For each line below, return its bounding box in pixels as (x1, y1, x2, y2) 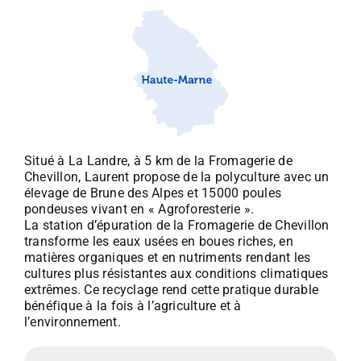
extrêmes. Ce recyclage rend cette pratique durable (23, 281, 318, 297)
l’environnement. (23, 313, 121, 330)
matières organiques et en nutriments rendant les (23, 249, 311, 265)
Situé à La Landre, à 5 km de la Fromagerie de (23, 152, 293, 168)
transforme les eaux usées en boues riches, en (23, 233, 293, 249)
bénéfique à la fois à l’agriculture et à (23, 297, 242, 313)
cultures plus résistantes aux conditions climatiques (23, 265, 329, 281)
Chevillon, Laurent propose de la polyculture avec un (23, 168, 330, 185)
